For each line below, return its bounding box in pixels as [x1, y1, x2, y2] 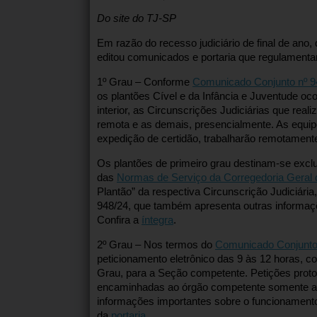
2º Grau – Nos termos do [97, 238, 215, 250]
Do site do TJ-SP [97, 12, 176, 24]
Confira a [97, 214, 142, 226]
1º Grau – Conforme [97, 76, 192, 88]
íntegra [142, 214, 173, 226]
